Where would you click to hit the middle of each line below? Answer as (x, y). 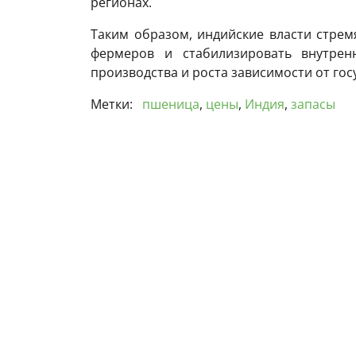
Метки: (113, 104)
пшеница (171, 104)
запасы (313, 104)
